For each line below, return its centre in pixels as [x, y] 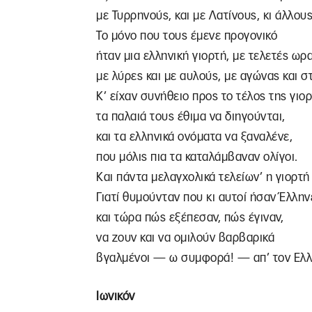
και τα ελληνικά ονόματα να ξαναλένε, [194, 137]
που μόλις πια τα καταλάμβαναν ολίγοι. [197, 157]
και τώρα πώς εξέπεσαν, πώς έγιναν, [190, 218]
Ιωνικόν [116, 296]
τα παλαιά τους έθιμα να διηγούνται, [191, 117]
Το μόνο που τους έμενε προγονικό [187, 36]
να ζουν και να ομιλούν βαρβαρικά [185, 238]
